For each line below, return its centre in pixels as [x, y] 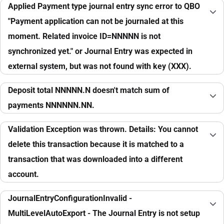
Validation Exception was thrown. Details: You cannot [103, 129]
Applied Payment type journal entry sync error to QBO [104, 6]
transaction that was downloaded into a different [95, 159]
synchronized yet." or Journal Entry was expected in [100, 51]
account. [23, 174]
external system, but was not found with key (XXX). [100, 66]
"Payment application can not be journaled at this [96, 21]
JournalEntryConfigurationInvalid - [70, 198]
